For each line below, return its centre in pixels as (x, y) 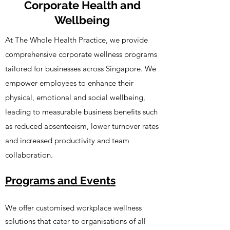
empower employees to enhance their (69, 83)
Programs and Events (60, 180)
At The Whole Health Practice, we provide (76, 40)
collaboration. (29, 155)
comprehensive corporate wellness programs (81, 54)
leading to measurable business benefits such (81, 112)
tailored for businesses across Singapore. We (81, 69)
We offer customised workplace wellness (73, 208)
